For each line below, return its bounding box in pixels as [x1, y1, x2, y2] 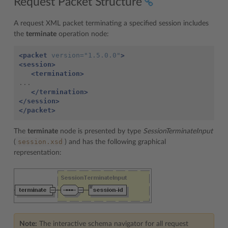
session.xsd [18, 137, 63, 146]
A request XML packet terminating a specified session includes [14, 19, 209, 27]
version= [51, 51, 84, 59]
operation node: [56, 30, 109, 38]
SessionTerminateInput [143, 127, 213, 135]
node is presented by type [58, 127, 143, 135]
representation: [14, 149, 62, 156]
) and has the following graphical [65, 138, 166, 146]
